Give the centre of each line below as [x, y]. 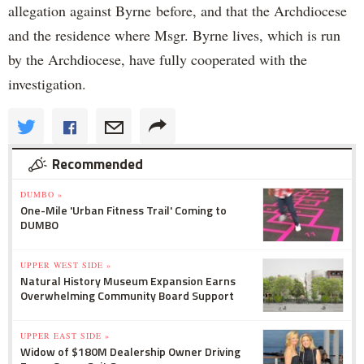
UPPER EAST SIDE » [65, 335]
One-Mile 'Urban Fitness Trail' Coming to [123, 210]
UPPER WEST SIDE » [66, 264]
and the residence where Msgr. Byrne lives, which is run [174, 35]
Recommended [97, 164]
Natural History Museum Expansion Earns [128, 280]
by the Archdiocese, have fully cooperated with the [158, 59]
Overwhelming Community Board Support [127, 295]
